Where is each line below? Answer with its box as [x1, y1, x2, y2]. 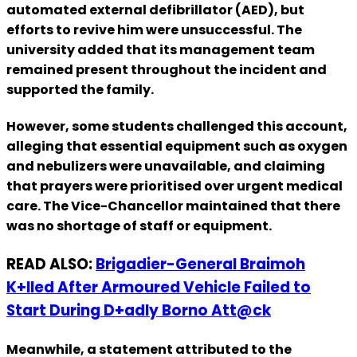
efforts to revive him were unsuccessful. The [6, 20, 302, 39]
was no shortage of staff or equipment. [6, 217, 272, 236]
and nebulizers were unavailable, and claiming [6, 157, 325, 176]
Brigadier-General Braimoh [96, 253, 305, 276]
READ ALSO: [6, 253, 96, 276]
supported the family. [6, 80, 154, 99]
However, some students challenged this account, [6, 117, 347, 136]
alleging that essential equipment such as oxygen [6, 137, 347, 156]
